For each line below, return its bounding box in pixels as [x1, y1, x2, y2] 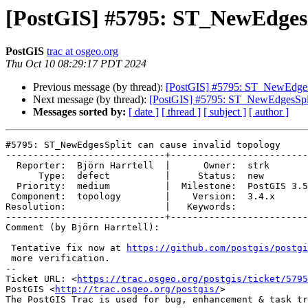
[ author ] [249, 106, 289, 118]
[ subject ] [203, 106, 246, 118]
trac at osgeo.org [47, 45, 118, 58]
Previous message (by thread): [33, 81, 166, 93]
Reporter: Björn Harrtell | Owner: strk [5, 160, 16, 171]
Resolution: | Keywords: [5, 201, 236, 212]
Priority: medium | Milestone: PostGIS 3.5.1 [5, 181, 16, 192]
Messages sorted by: [33, 106, 126, 118]
